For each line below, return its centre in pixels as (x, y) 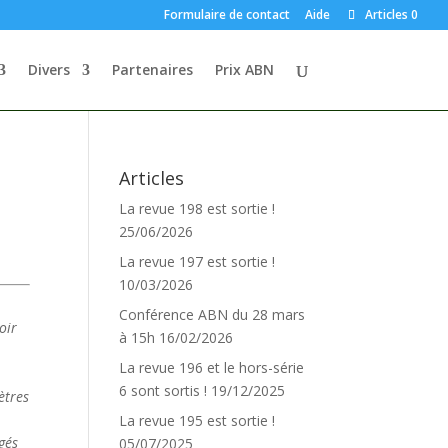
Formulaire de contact (227, 14)
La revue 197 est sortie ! (197, 261)
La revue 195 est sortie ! (197, 420)
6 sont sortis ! (163, 390)
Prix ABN (244, 69)
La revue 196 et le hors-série (212, 367)
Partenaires (152, 69)
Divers (48, 69)
